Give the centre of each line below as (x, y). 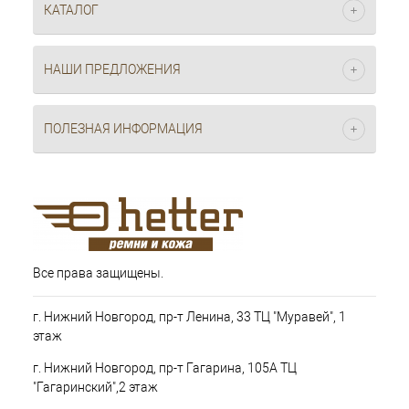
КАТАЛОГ (71, 10)
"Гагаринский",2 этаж (95, 387)
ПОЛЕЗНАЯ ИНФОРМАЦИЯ (123, 129)
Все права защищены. (98, 273)
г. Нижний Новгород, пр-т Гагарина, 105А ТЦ (165, 368)
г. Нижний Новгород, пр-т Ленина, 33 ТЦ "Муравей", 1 (189, 317)
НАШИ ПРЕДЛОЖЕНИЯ (112, 69)
